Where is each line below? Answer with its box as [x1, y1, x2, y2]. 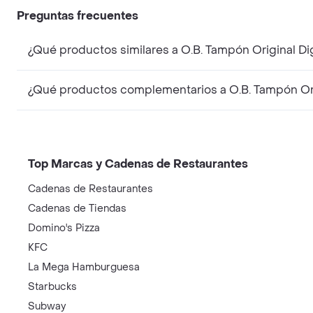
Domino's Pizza [28, 221, 100, 235]
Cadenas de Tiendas [28, 201, 126, 215]
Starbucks [28, 279, 77, 293]
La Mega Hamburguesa [28, 260, 140, 274]
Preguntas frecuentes [17, 8, 138, 23]
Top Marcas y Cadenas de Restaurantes [28, 156, 248, 171]
